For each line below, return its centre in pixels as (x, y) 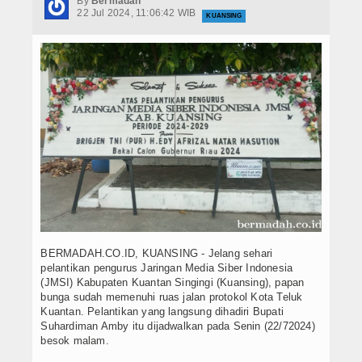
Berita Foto (49, 105)
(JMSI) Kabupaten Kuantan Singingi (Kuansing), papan (173, 283)
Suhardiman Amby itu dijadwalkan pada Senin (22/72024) (178, 326)
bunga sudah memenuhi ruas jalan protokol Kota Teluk (172, 297)
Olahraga (44, 210)
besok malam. (75, 341)
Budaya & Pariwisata (73, 140)
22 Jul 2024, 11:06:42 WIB (138, 13)
